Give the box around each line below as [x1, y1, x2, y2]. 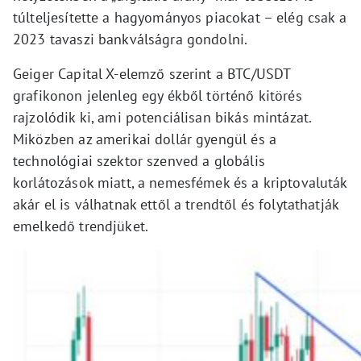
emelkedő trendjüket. [13, 217, 148, 236]
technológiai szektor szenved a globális [13, 151, 265, 171]
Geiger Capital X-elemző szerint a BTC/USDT [13, 64, 291, 84]
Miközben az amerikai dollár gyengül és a [13, 130, 276, 149]
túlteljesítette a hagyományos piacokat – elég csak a [13, 8, 346, 27]
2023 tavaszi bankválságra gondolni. [13, 30, 248, 49]
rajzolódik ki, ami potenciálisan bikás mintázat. [13, 108, 312, 127]
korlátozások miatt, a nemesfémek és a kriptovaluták [13, 173, 347, 193]
